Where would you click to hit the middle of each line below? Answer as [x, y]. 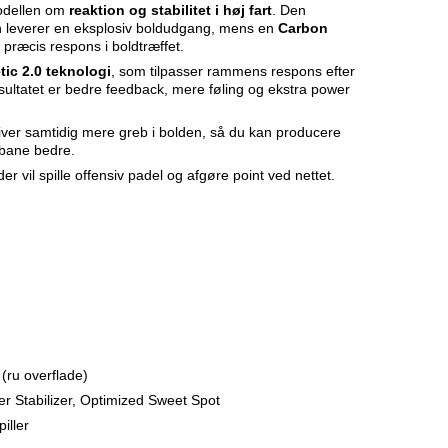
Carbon [303, 28]
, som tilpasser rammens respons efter [233, 71]
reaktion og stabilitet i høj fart [170, 10]
